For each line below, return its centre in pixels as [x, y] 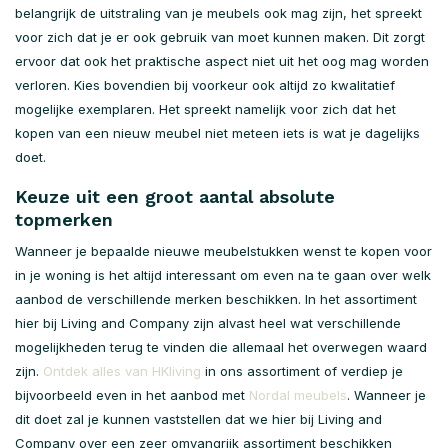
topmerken [64, 219]
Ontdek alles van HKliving [122, 371]
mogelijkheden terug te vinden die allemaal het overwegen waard [221, 347]
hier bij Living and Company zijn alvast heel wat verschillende [208, 323]
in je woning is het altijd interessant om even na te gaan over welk [223, 275]
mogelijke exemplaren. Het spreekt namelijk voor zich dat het [205, 109]
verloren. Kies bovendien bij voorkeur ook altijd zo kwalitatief [205, 85]
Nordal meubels [298, 395]
